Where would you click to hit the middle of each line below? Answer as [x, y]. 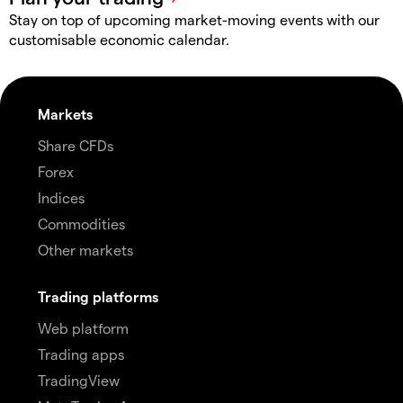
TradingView [79, 380]
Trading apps [81, 354]
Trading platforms [98, 296]
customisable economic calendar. [119, 39]
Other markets [85, 249]
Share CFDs [76, 145]
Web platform [83, 327]
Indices [61, 197]
